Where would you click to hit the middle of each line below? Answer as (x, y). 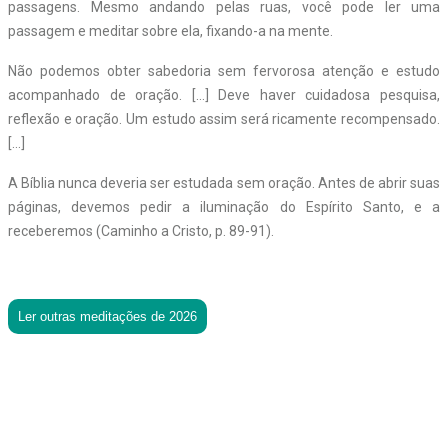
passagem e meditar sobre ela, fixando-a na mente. (170, 30)
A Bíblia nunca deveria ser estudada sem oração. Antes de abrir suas (224, 182)
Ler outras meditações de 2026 (107, 316)
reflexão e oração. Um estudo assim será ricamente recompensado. (224, 118)
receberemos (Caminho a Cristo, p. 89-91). (141, 230)
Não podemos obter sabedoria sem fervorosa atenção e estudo (224, 70)
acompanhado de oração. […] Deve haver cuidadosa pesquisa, (224, 94)
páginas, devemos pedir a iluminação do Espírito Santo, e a (224, 206)
